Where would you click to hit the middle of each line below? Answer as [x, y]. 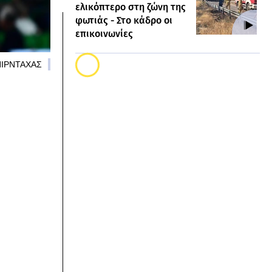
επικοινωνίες [104, 34]
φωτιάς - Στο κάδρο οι [124, 20]
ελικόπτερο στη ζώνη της [131, 7]
